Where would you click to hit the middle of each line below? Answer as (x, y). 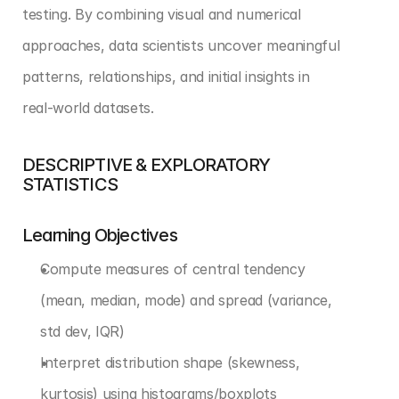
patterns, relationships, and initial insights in (166, 77)
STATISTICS (70, 184)
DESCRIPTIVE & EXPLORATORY (146, 165)
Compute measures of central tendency (173, 269)
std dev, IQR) (82, 331)
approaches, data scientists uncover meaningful (181, 45)
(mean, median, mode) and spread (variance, (186, 300)
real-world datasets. (88, 108)
